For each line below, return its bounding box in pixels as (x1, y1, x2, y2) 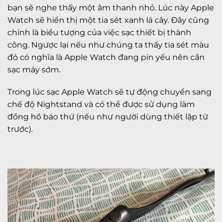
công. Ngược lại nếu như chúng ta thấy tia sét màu (7, 40, 209, 50)
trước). (7, 124, 33, 134)
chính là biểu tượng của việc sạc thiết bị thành (7, 27, 191, 37)
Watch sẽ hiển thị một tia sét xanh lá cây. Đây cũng (7, 15, 209, 25)
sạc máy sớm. (7, 64, 60, 74)
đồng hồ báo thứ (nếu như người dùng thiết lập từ (7, 112, 208, 122)
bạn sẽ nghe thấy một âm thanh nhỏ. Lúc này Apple (7, 2, 214, 12)
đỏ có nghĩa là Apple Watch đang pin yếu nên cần (7, 52, 205, 62)
